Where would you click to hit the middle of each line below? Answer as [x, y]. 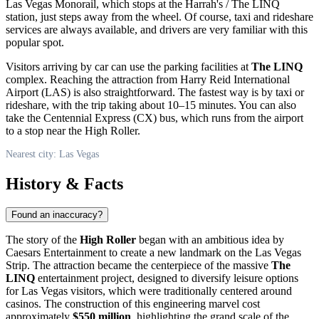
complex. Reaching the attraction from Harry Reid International [148, 79]
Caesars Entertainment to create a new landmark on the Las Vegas [153, 253]
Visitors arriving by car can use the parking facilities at [129, 66]
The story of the [43, 240]
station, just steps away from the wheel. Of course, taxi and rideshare [159, 16]
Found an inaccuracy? [57, 215]
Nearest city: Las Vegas [52, 154]
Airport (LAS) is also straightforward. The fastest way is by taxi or [155, 92]
